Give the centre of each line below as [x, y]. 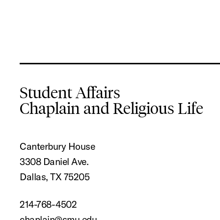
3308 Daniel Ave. [54, 162]
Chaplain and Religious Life [112, 109]
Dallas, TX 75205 [55, 177]
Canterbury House [57, 146]
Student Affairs [70, 93]
